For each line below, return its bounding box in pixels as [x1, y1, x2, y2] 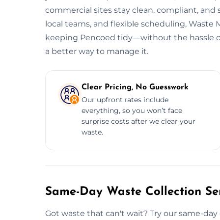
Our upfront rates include [82, 95, 168, 104]
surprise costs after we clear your [82, 116, 195, 126]
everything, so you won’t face [82, 106, 182, 115]
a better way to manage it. [45, 46, 148, 56]
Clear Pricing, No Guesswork [82, 83, 189, 91]
